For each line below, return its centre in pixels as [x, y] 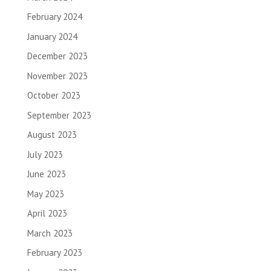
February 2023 [54, 253]
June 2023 [46, 174]
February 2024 [54, 17]
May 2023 [45, 194]
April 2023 [47, 214]
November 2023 [57, 76]
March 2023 [50, 233]
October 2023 [54, 96]
